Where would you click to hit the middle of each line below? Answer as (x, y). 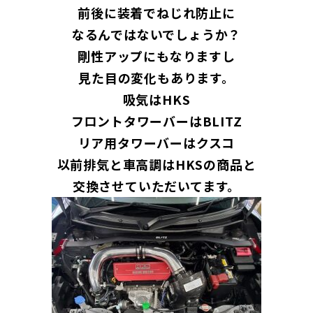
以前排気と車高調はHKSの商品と (156, 164)
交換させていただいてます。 (156, 185)
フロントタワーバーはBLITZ (156, 121)
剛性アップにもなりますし (156, 56)
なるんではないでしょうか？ (156, 34)
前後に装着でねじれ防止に (156, 12)
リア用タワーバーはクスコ (156, 142)
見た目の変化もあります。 (156, 77)
